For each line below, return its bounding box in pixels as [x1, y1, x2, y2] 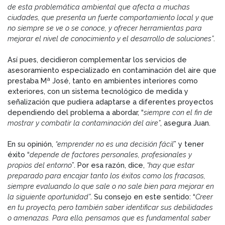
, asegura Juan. [160, 118, 210, 127]
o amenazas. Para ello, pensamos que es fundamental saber [8, 213, 210, 222]
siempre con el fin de [144, 107, 212, 117]
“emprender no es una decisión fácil [55, 139, 174, 148]
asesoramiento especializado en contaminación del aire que [8, 65, 216, 74]
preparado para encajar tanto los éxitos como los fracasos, [8, 171, 205, 180]
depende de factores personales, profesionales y [30, 150, 192, 159]
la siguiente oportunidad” [8, 192, 90, 201]
